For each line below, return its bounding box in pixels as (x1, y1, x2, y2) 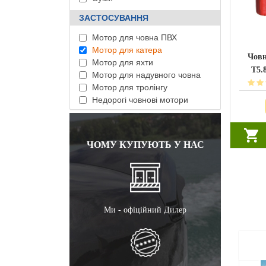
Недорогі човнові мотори (90, 95, 188, 104)
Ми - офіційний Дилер (104, 205, 186, 214)
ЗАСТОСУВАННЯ (79, 13, 148, 23)
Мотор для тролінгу (90, 83, 167, 92)
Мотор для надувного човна (90, 70, 201, 80)
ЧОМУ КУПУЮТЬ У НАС (86, 140, 204, 150)
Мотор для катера (90, 45, 162, 55)
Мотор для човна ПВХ (90, 33, 177, 42)
